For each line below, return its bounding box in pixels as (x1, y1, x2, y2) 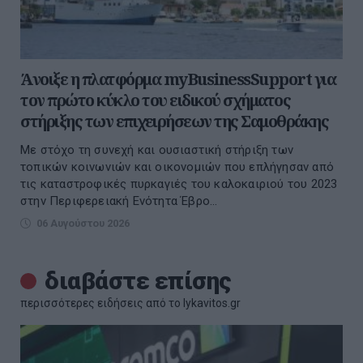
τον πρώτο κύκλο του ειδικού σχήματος (20, 88, 290, 111)
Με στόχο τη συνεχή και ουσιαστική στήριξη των (20, 142, 293, 157)
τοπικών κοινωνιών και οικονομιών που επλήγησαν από (20, 159, 335, 174)
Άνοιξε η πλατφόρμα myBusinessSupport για (20, 67, 335, 90)
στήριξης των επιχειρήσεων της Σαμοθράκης (20, 109, 328, 132)
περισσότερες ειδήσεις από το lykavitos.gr (20, 296, 241, 310)
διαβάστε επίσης (45, 266, 232, 295)
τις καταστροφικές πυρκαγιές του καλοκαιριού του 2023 (20, 176, 338, 191)
